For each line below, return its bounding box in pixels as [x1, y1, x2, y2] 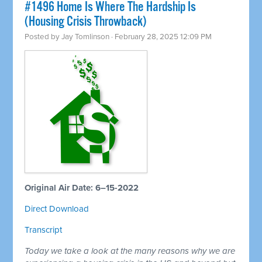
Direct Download [25, 204, 89, 215]
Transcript [25, 225, 63, 236]
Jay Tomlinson [61, 32, 110, 42]
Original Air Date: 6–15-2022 [25, 182, 139, 194]
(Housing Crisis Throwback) [25, 13, 147, 31]
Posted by [25, 32, 62, 42]
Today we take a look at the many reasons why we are [25, 246, 236, 257]
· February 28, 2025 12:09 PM [109, 32, 212, 42]
